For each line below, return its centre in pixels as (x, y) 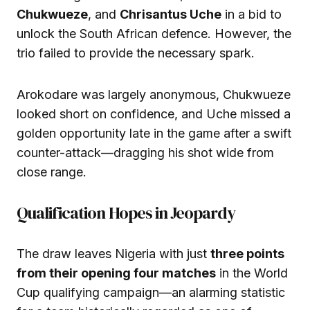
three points (247, 254)
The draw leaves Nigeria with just (113, 254)
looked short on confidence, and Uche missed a (154, 114)
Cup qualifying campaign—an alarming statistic (151, 293)
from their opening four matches (116, 273)
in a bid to (252, 15)
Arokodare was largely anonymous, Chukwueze (154, 95)
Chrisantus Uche (171, 15)
